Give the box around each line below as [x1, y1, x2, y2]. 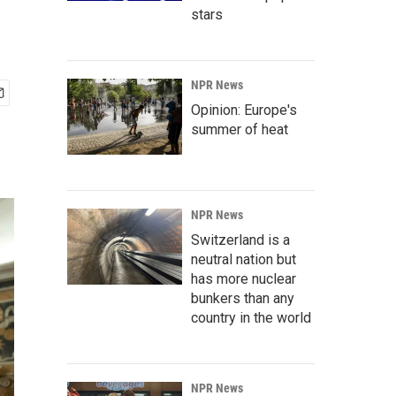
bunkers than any [191, 290, 294, 307]
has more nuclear [191, 270, 296, 287]
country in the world [191, 309, 311, 326]
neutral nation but [191, 251, 296, 268]
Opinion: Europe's [191, 102, 297, 118]
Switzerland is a [191, 232, 290, 248]
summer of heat [191, 121, 288, 138]
